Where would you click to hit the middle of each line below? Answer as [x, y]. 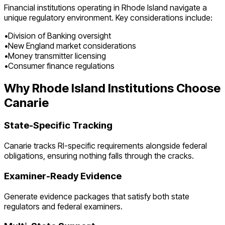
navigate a [187, 7]
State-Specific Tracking [58, 126]
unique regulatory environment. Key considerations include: [108, 17]
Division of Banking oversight [60, 35]
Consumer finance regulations [61, 66]
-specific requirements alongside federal [136, 146]
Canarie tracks [31, 146]
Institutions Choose [163, 88]
